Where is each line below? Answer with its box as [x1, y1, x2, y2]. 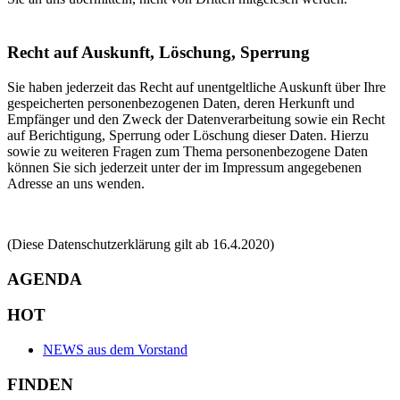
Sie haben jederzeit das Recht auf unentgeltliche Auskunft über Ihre [7, 79, 386, 95]
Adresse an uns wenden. [7, 175, 145, 191]
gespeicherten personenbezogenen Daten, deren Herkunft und [7, 95, 354, 111]
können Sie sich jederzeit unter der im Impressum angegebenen [7, 159, 362, 175]
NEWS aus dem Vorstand [43, 342, 187, 358]
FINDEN [7, 374, 73, 394]
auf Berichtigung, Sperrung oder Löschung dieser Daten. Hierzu [7, 127, 369, 143]
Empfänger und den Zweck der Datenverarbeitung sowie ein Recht [7, 111, 385, 127]
